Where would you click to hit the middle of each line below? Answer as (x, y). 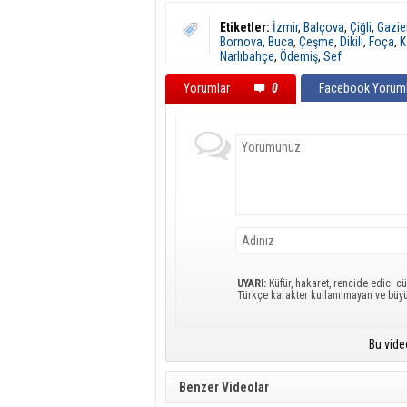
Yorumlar (208, 88)
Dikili (352, 41)
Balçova (324, 27)
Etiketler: (245, 27)
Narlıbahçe (247, 56)
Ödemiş (299, 56)
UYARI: (252, 283)
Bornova (241, 41)
